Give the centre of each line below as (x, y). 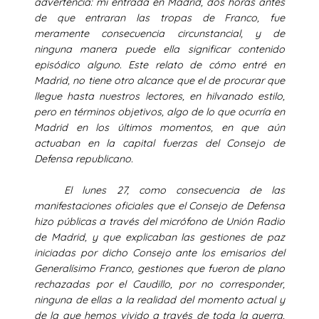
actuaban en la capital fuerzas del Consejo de (159, 143)
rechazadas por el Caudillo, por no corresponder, (159, 284)
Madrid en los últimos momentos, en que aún (159, 127)
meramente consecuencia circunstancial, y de (159, 33)
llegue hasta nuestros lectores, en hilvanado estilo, (159, 96)
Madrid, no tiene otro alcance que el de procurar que (159, 80)
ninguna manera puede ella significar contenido (159, 49)
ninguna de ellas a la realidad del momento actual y (159, 299)
